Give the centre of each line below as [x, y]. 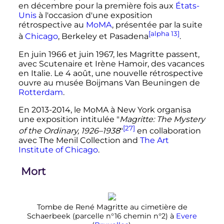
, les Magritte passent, [156, 54]
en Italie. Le [42, 73]
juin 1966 [49, 54]
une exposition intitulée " [69, 119]
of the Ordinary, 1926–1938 [69, 130]
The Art [154, 140]
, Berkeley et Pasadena [103, 36]
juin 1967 [96, 54]
